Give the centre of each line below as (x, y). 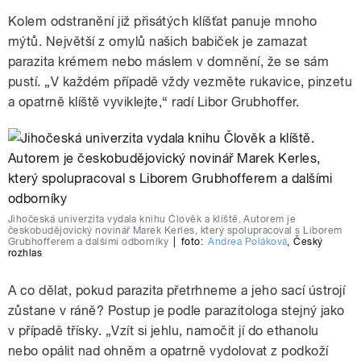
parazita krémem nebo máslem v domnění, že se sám (169, 61)
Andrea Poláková (248, 241)
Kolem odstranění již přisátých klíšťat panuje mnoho (163, 21)
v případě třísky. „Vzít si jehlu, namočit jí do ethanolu (164, 330)
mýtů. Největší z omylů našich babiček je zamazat (158, 41)
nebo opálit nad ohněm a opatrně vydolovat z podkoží (168, 351)
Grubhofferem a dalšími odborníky (89, 241)
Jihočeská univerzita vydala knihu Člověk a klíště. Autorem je (152, 219)
